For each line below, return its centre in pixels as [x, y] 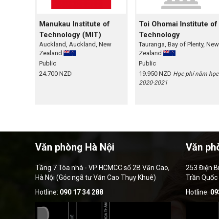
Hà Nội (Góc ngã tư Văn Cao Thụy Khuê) [96, 178]
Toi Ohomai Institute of [178, 24]
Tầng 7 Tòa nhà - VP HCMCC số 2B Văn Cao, [102, 168]
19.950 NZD [156, 74]
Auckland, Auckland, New [75, 44]
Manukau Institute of [75, 24]
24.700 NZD [55, 74]
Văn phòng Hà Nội [75, 147]
